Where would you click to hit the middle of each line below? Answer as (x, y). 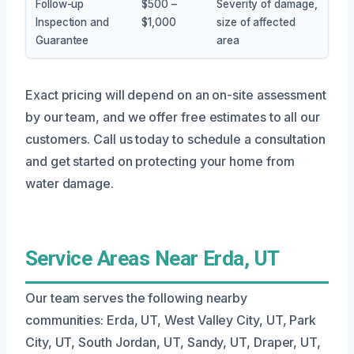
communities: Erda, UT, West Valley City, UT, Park (171, 320)
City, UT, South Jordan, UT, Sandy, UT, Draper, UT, (173, 342)
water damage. (70, 183)
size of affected (256, 22)
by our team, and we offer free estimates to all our (173, 117)
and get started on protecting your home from (160, 161)
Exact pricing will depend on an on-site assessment (176, 94)
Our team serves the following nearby (137, 298)
